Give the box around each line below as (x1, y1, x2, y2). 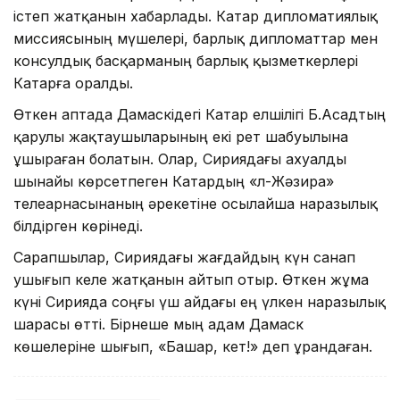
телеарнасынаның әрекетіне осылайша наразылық (13, 194, 378, 212)
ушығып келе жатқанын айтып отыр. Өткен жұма (13, 270, 369, 288)
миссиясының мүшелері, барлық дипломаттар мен (13, 29, 378, 47)
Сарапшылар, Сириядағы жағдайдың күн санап (13, 247, 355, 266)
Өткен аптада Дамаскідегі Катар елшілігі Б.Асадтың (13, 104, 386, 123)
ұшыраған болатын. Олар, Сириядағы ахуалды (13, 149, 346, 168)
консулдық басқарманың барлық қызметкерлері (13, 51, 358, 70)
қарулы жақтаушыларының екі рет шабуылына (13, 127, 348, 146)
